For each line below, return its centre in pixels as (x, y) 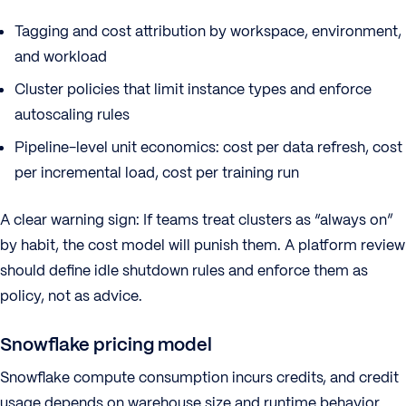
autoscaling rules (72, 115)
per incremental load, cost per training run (157, 173)
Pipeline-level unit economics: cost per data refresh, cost (208, 147)
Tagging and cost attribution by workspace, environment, (208, 31)
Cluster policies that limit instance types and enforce (193, 89)
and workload (61, 57)
